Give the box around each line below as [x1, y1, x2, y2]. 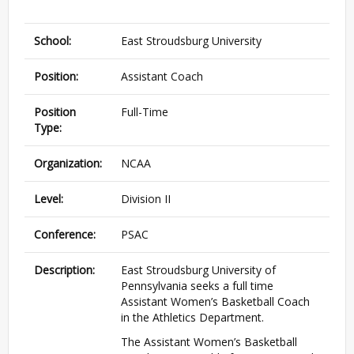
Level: [34, 191, 63, 207]
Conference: [34, 227, 96, 243]
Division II [121, 191, 171, 207]
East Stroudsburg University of [121, 262, 276, 278]
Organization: [34, 156, 102, 171]
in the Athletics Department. [121, 310, 264, 326]
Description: [34, 262, 95, 278]
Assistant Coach [121, 69, 203, 85]
